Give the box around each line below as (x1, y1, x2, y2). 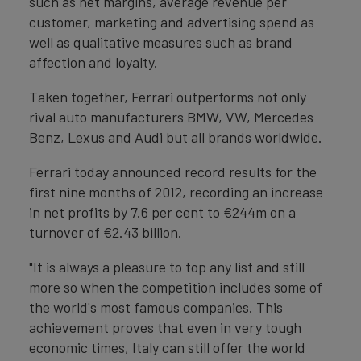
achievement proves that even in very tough (29, 318, 301, 336)
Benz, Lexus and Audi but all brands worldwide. (29, 128, 322, 146)
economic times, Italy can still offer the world (29, 338, 305, 356)
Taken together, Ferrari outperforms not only (29, 88, 306, 106)
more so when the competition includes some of (29, 278, 322, 296)
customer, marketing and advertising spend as (29, 13, 314, 31)
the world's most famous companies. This (29, 298, 283, 316)
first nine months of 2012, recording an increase (29, 183, 323, 201)
